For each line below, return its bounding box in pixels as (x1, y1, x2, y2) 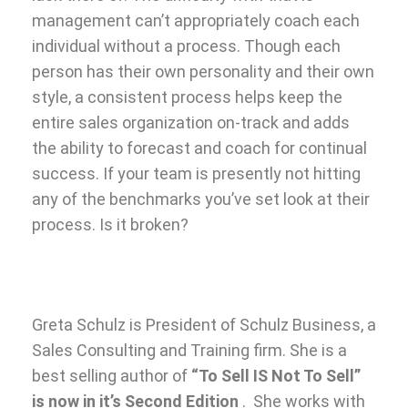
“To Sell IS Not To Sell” (191, 365, 361, 385)
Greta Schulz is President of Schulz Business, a (32, 314, 376, 334)
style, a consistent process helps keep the (32, 87, 342, 107)
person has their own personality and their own (32, 61, 374, 81)
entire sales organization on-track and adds (32, 112, 350, 132)
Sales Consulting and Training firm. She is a (32, 340, 347, 360)
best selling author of (32, 365, 191, 385)
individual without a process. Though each (32, 36, 341, 56)
